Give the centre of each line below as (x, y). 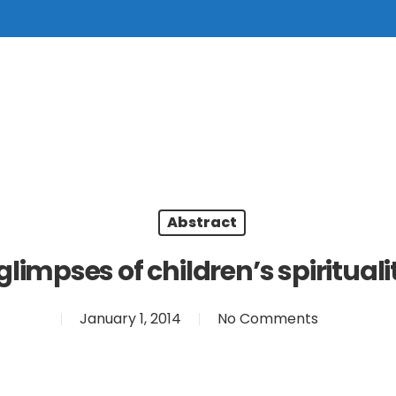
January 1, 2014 (130, 319)
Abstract (202, 222)
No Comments (267, 319)
